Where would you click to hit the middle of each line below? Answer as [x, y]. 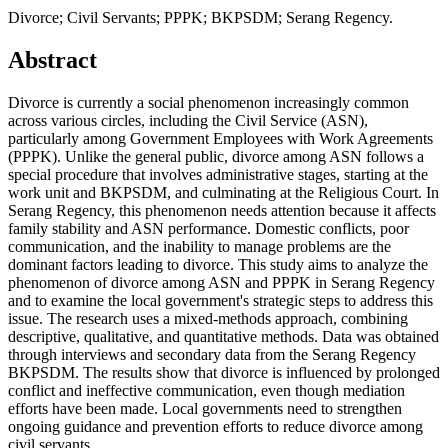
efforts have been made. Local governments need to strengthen [205, 409]
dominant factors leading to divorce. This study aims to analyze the [218, 265]
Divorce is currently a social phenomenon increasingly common [208, 103]
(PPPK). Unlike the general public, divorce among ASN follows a [216, 157]
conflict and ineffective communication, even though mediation [206, 391]
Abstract [52, 60]
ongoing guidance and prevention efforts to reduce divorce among [215, 427]
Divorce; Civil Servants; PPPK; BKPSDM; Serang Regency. [200, 18]
